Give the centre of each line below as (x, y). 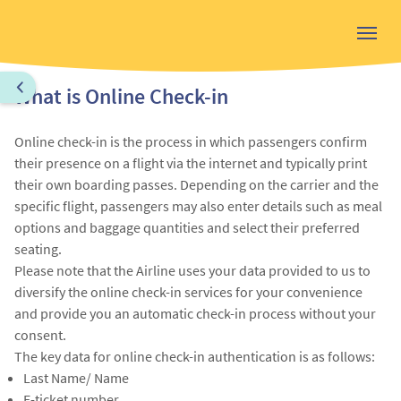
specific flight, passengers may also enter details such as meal (198, 206)
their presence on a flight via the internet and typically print (191, 163)
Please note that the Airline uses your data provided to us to (192, 270)
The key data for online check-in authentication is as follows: (195, 356)
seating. (38, 249)
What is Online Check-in (121, 96)
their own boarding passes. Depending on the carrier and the (196, 184)
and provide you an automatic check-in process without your (195, 313)
